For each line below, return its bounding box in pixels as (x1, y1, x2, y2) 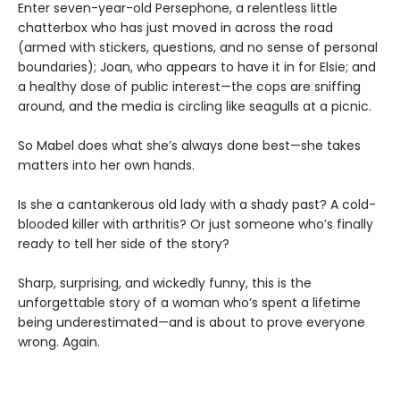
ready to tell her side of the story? (18, 235, 229, 253)
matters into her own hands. (18, 156, 195, 174)
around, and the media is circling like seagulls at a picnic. (18, 97, 371, 115)
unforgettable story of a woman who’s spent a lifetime (18, 294, 361, 312)
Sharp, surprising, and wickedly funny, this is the (18, 274, 312, 292)
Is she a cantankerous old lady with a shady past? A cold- (18, 196, 376, 213)
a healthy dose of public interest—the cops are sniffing (18, 78, 361, 96)
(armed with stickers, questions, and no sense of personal (18, 38, 378, 56)
